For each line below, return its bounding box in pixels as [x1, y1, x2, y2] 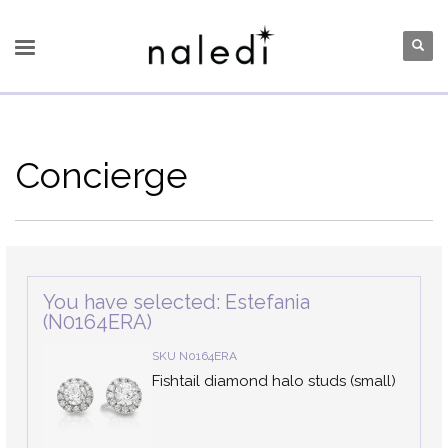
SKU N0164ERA [151, 349, 237, 363]
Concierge [15, 154, 188, 196]
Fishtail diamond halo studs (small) [151, 372, 396, 390]
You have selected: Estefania [43, 290, 310, 314]
